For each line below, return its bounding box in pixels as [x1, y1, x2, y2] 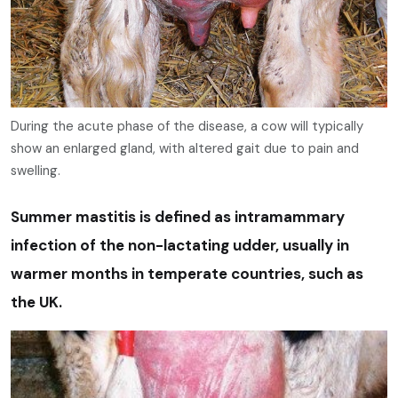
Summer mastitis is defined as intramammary [11, 207, 345, 227]
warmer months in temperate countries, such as [11, 264, 363, 284]
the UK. [11, 292, 62, 313]
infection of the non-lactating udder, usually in [11, 235, 349, 256]
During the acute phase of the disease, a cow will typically [11, 117, 363, 136]
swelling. [11, 162, 60, 180]
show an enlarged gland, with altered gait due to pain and [11, 139, 359, 158]
